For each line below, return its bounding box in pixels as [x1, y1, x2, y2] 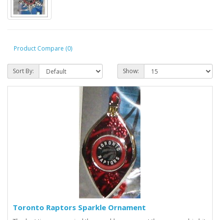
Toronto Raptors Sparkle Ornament [13, 202, 146, 213]
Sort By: [13, 67, 34, 76]
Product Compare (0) [14, 44, 72, 53]
